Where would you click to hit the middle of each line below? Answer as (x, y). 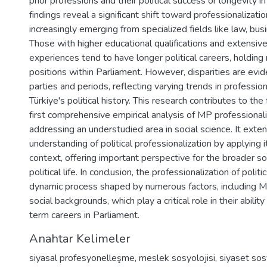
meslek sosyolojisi (177, 258)
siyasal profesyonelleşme (82, 258)
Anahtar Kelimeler (80, 239)
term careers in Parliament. (84, 215)
